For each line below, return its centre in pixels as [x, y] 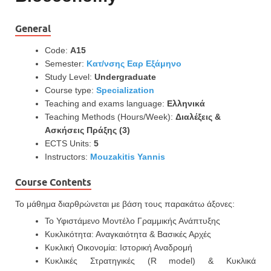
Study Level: [70, 77]
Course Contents [53, 183]
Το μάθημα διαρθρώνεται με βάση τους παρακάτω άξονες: [125, 204]
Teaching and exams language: [106, 104]
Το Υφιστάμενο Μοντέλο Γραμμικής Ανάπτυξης [132, 221]
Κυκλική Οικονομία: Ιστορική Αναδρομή [119, 248]
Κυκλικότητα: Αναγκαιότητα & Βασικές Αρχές [128, 234]
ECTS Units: [69, 144]
